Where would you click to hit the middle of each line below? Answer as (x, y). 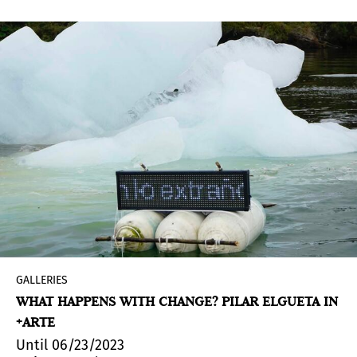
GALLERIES (42, 280)
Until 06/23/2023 (70, 345)
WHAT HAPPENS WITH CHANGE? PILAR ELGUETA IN (177, 301)
